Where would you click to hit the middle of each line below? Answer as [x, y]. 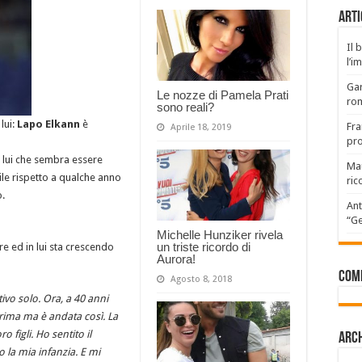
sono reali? [185, 107]
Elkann [63, 124]
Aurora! [176, 259]
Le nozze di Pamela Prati [223, 95]
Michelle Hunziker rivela [220, 234]
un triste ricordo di [204, 246]
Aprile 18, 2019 [201, 127]
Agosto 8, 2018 [201, 279]
